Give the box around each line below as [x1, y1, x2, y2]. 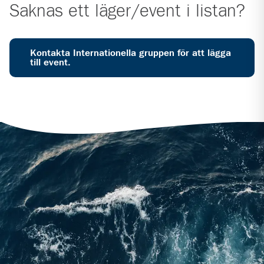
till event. [30, 58, 71, 68]
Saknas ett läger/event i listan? [9, 3, 245, 21]
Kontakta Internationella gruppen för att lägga [30, 48, 231, 58]
